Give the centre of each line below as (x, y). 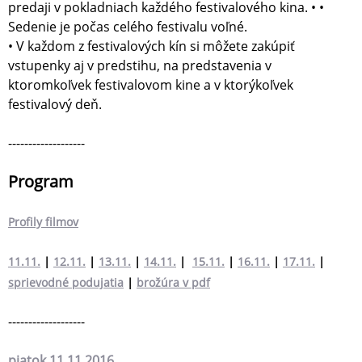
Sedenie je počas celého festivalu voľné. (128, 27)
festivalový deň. (55, 105)
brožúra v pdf (173, 283)
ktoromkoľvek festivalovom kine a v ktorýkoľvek (151, 85)
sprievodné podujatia (66, 283)
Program (41, 182)
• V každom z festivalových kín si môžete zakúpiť (152, 46)
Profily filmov (43, 222)
